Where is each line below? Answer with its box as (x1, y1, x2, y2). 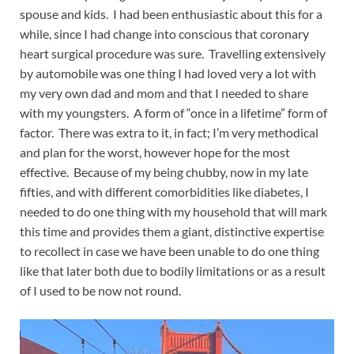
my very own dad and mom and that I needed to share (20, 85, 308, 100)
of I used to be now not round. (20, 282, 181, 298)
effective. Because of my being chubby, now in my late (20, 164, 308, 179)
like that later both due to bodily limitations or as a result (20, 262, 326, 278)
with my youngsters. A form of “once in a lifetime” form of (20, 104, 327, 120)
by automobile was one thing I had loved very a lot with (20, 65, 316, 81)
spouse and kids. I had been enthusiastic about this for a (20, 6, 322, 21)
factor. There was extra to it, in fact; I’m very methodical (20, 124, 318, 140)
